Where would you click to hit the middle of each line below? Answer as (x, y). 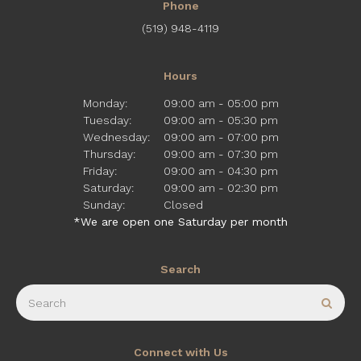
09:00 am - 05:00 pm (221, 104)
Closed (183, 205)
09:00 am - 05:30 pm (220, 120)
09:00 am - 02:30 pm (220, 188)
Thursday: (109, 154)
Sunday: (104, 205)
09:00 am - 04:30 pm (220, 171)
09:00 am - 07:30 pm (220, 154)
